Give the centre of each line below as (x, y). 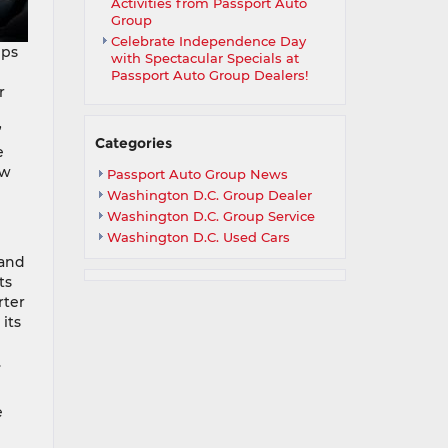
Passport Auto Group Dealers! (209, 75)
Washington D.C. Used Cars (198, 237)
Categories (133, 143)
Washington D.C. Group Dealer (209, 195)
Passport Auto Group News (197, 174)
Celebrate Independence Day (208, 41)
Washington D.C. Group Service (210, 216)
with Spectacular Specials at (204, 58)
